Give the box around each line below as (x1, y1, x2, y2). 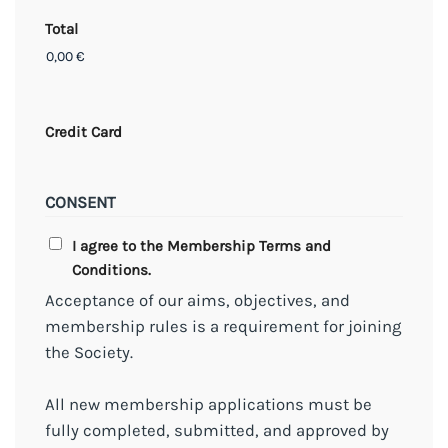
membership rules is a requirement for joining (45, 316, 401, 336)
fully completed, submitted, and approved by (45, 420, 389, 440)
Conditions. (72, 260, 151, 279)
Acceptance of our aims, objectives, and (45, 290, 350, 310)
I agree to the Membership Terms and (72, 236, 331, 255)
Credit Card (45, 122, 122, 141)
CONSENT (45, 192, 115, 212)
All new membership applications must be (45, 394, 372, 414)
